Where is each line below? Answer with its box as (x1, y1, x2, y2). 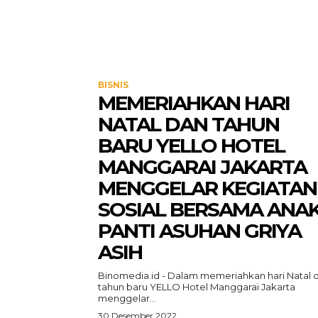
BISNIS (98, 79, 128, 90)
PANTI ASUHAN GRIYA (98, 219, 301, 243)
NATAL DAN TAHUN (98, 112, 279, 136)
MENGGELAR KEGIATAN (98, 176, 317, 200)
